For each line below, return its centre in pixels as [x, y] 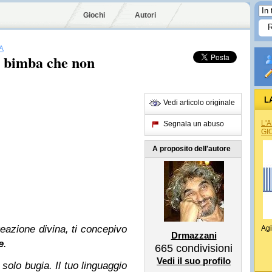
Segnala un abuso [194, 124]
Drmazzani [194, 235]
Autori [145, 15]
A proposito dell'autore [192, 149]
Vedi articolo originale [199, 103]
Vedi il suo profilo [194, 261]
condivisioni [203, 248]
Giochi [94, 15]
